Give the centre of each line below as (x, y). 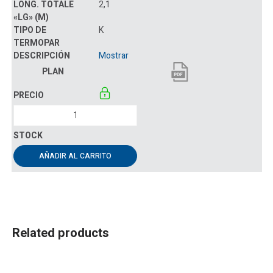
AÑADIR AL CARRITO (75, 156)
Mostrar (114, 55)
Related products (61, 233)
